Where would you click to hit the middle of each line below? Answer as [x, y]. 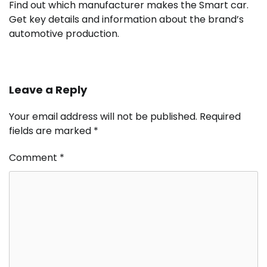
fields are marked [51, 131]
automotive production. [64, 33]
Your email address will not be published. [103, 116]
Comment [34, 157]
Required [220, 116]
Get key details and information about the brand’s [126, 19]
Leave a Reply [48, 89]
